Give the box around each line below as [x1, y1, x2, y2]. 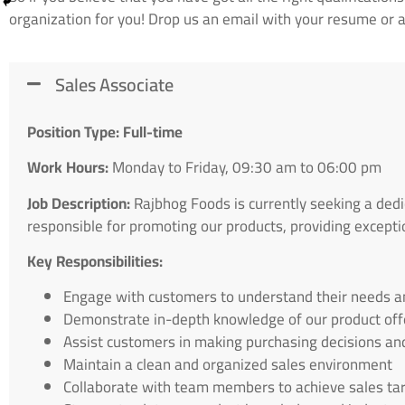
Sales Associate [54, 67, 174, 101]
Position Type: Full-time [27, 117, 183, 146]
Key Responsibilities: [27, 247, 163, 276]
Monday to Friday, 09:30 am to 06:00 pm [112, 153, 381, 183]
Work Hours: [27, 153, 112, 183]
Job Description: [27, 188, 134, 218]
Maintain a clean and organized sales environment [63, 350, 392, 380]
